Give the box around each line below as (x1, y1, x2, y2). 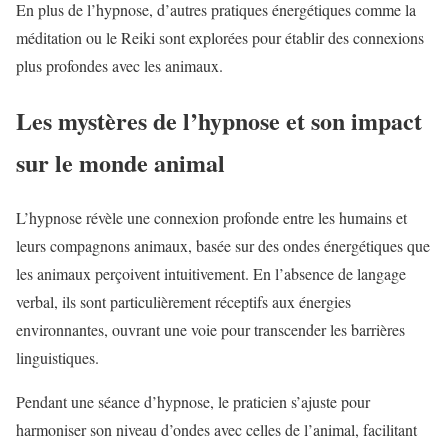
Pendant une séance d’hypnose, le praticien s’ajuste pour (16, 391, 370, 413)
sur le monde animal (16, 145, 225, 181)
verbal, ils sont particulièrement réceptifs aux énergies (16, 291, 351, 313)
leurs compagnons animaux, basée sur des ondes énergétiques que (16, 235, 430, 257)
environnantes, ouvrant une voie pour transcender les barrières (16, 319, 405, 341)
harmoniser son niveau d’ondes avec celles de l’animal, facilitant (16, 419, 417, 441)
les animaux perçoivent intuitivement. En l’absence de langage (16, 263, 406, 285)
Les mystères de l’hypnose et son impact (16, 103, 422, 139)
